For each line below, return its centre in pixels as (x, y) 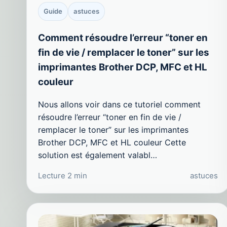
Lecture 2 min (63, 176)
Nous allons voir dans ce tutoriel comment (119, 105)
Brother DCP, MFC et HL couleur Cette (112, 143)
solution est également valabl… (98, 155)
